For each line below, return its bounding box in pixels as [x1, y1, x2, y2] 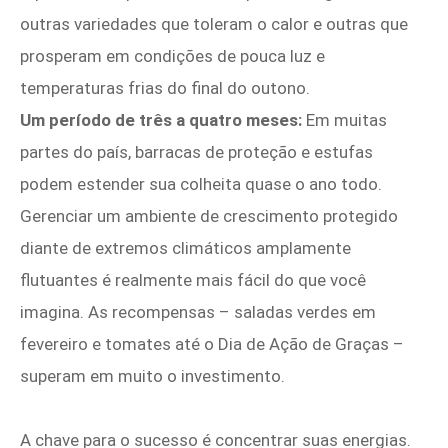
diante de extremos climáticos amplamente [20, 238, 351, 259]
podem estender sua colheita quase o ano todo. [20, 174, 382, 195]
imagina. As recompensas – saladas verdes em [20, 302, 376, 323]
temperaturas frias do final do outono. [20, 78, 310, 99]
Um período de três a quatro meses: [20, 110, 302, 131]
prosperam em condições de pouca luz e [20, 46, 325, 67]
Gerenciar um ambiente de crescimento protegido [20, 206, 398, 227]
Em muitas [302, 110, 387, 131]
